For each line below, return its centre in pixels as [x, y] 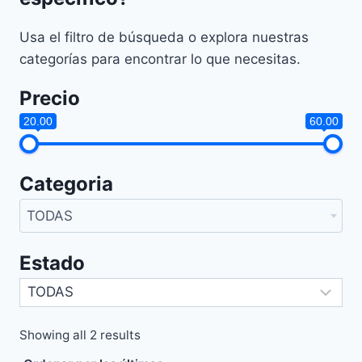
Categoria [66, 183]
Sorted [160, 334]
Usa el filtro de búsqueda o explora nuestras [164, 37]
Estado [52, 263]
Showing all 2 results [80, 335]
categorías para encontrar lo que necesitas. [160, 59]
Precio [50, 98]
